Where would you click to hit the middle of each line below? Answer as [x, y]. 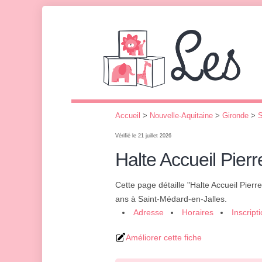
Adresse [149, 212]
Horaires [198, 212]
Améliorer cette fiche [164, 237]
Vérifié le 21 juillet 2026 [143, 136]
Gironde [235, 116]
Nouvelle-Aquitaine [181, 116]
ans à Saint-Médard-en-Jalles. [171, 199]
